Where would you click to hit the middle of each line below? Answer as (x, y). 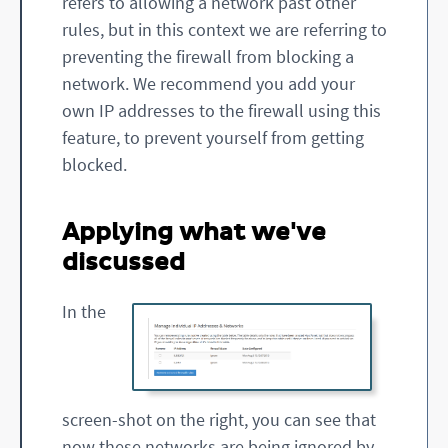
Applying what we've (194, 232)
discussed (123, 262)
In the (84, 311)
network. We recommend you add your (208, 83)
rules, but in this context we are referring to (224, 29)
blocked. (94, 164)
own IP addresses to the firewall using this (221, 110)
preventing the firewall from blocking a (208, 56)
